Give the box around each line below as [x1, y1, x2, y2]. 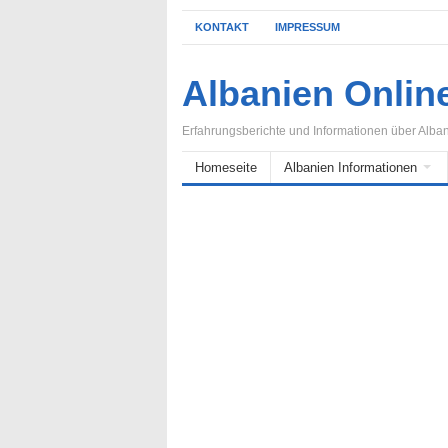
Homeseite [195, 160, 257, 175]
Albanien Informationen [284, 160, 417, 175]
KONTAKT [195, 21, 249, 33]
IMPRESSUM [275, 21, 340, 33]
